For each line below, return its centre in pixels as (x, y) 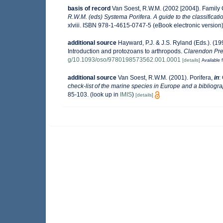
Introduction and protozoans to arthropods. (126, 52)
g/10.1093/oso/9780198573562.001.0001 (124, 60)
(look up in (104, 94)
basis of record (89, 8)
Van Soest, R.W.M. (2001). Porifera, (166, 77)
